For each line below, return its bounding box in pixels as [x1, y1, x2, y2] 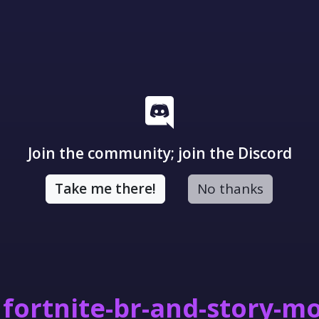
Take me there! [54, 179, 156, 198]
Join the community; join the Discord [27, 143, 292, 163]
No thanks [197, 179, 263, 198]
